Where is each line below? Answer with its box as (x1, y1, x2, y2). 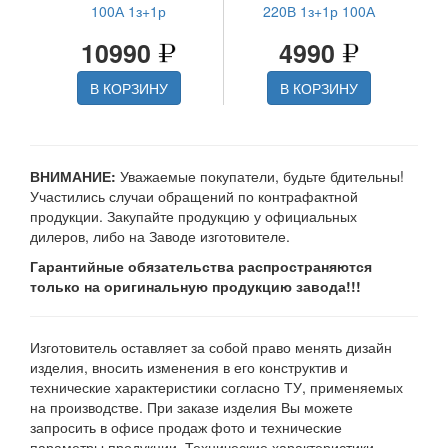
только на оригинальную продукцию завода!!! (30, 275, 361, 296)
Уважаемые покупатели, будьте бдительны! (116, 165, 404, 186)
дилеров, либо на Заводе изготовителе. (30, 225, 290, 246)
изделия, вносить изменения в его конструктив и (30, 356, 348, 377)
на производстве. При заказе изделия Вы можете (30, 396, 353, 417)
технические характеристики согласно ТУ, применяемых (30, 376, 403, 397)
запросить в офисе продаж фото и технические (30, 416, 342, 437)
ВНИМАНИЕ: (30, 165, 116, 186)
